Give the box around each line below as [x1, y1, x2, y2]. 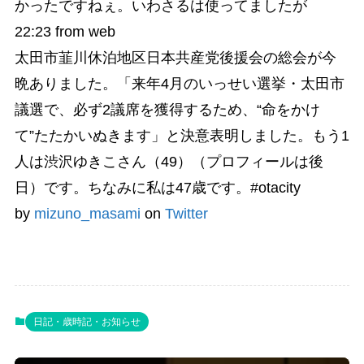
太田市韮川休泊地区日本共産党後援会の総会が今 [14, 49, 336, 66]
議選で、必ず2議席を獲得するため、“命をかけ [14, 101, 320, 118]
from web [50, 23, 115, 40]
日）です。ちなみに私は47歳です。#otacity [14, 179, 301, 196]
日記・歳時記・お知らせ [32, 315, 141, 327]
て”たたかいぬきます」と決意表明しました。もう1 [14, 127, 349, 144]
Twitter [164, 205, 208, 222]
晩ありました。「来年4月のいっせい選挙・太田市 [14, 75, 344, 92]
